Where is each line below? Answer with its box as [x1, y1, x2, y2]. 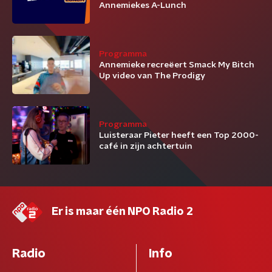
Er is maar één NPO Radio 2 [52, 206, 193, 218]
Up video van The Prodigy [99, 72, 205, 81]
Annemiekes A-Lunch [99, 1, 186, 10]
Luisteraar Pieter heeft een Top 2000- [99, 131, 259, 140]
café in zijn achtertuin [99, 142, 192, 151]
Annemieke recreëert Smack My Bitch [99, 61, 254, 70]
